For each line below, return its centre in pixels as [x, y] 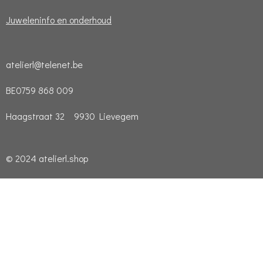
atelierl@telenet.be [44, 64]
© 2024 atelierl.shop [47, 158]
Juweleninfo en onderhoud [59, 20]
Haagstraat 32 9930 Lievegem [79, 116]
